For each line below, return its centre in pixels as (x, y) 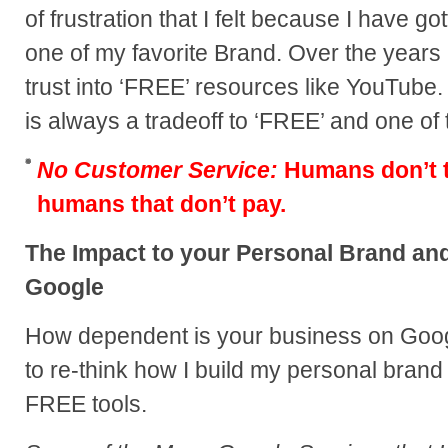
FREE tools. (86, 403)
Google (64, 286)
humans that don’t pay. (161, 203)
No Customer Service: (157, 169)
